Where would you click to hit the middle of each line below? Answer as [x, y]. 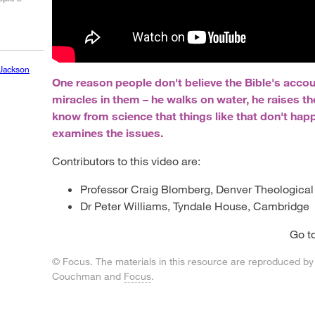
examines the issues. [108, 133]
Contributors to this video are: [127, 161]
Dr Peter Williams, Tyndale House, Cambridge [195, 206]
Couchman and [88, 276]
